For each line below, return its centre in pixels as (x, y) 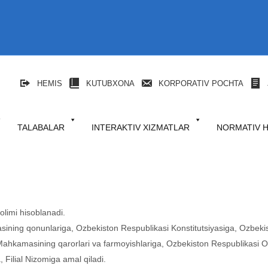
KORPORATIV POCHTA (201, 83)
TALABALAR (41, 128)
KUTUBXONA (110, 83)
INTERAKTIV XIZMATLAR (141, 128)
